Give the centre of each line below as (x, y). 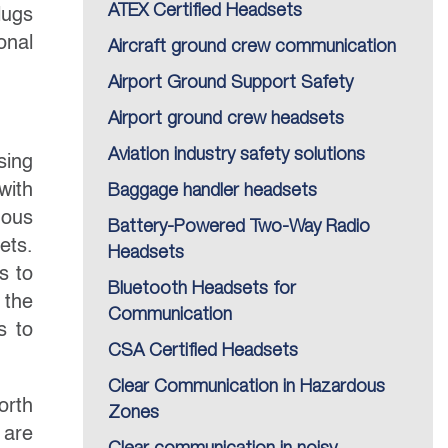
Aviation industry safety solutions (236, 155)
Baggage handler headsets (212, 191)
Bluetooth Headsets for (202, 289)
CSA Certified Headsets (203, 351)
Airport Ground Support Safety (230, 83)
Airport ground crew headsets (226, 119)
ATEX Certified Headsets (205, 11)
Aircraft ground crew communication (252, 47)
